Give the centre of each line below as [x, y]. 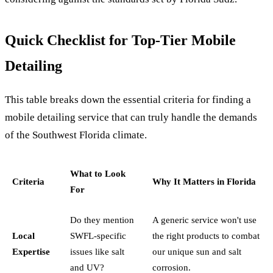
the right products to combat [206, 235]
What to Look [98, 173]
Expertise [31, 251]
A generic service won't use [204, 219]
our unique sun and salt [197, 251]
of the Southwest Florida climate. [76, 135]
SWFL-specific [98, 235]
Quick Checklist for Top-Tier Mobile [120, 40]
